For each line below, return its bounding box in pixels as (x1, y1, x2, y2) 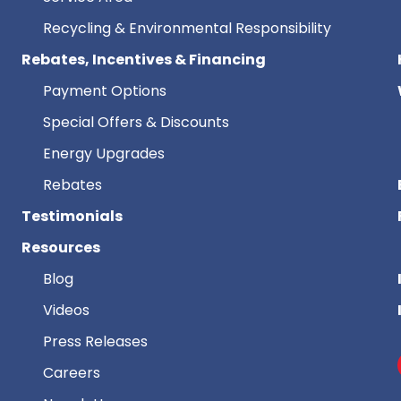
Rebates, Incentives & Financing (21, 49, 266, 71)
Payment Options (42, 81, 166, 102)
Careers (42, 363, 100, 384)
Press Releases (42, 331, 148, 353)
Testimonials (21, 206, 123, 227)
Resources (21, 237, 100, 259)
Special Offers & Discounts (42, 112, 233, 133)
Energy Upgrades (42, 143, 165, 165)
